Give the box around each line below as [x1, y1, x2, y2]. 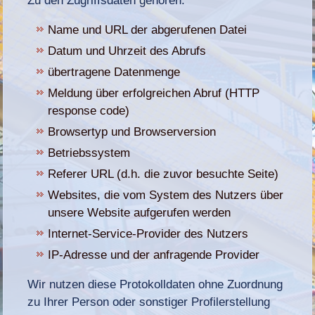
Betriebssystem [48, 146, 131, 160]
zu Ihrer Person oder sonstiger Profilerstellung [27, 295, 271, 309]
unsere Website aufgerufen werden [48, 205, 231, 219]
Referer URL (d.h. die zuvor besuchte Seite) [48, 167, 279, 181]
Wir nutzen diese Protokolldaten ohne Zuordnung [27, 277, 283, 291]
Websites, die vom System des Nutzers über [48, 188, 284, 202]
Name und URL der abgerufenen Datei [48, 22, 247, 37]
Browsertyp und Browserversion [48, 124, 217, 139]
